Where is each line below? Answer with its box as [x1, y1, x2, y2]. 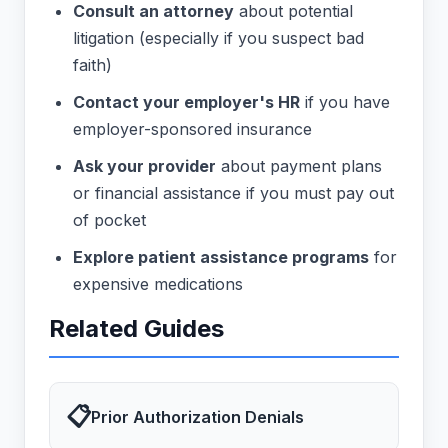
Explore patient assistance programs [73, 247, 369, 268]
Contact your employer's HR [73, 92, 300, 113]
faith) [73, 55, 112, 76]
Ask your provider [73, 156, 216, 177]
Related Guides [49, 314, 224, 344]
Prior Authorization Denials [91, 407, 304, 428]
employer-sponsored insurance [73, 119, 312, 140]
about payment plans [216, 156, 382, 177]
